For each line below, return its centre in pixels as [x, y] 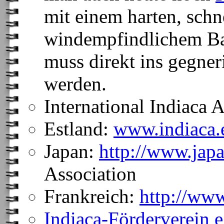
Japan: [71, 151]
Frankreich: [92, 196]
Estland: [79, 129]
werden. [75, 84]
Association [90, 174]
